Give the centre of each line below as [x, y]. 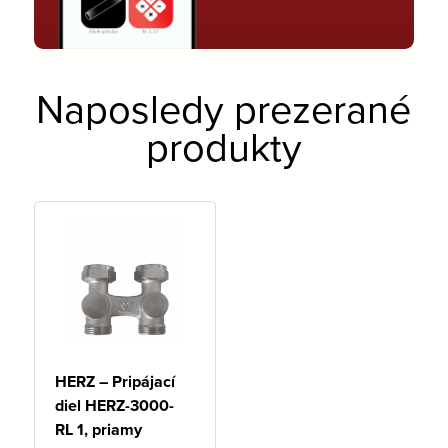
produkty [223, 146]
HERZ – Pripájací [114, 382]
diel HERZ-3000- [114, 406]
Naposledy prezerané [224, 108]
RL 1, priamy [98, 430]
